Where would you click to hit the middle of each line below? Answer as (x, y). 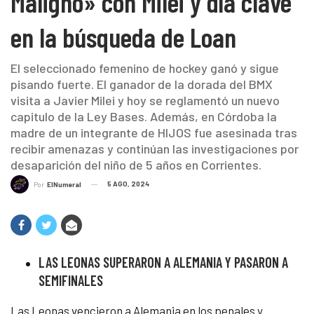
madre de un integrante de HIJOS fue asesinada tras (154, 132)
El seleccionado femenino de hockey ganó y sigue (145, 68)
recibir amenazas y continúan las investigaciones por (155, 148)
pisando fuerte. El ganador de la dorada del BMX (142, 84)
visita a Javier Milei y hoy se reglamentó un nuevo (145, 100)
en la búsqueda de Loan (123, 36)
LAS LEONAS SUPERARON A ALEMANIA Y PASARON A (163, 262)
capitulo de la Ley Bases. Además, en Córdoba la (144, 116)
